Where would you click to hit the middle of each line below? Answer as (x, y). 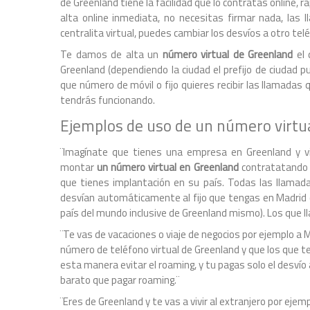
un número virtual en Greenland (168, 167)
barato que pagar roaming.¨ (120, 280)
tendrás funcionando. (108, 100)
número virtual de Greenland (227, 54)
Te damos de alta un (111, 54)
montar (79, 167)
